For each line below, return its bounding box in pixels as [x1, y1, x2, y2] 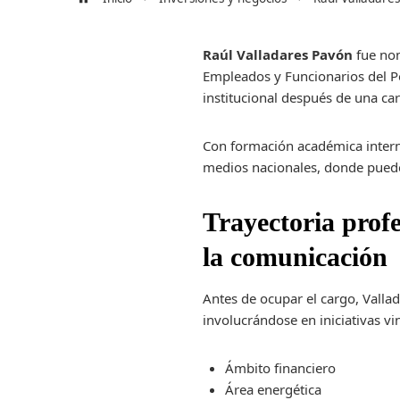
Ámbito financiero [225, 359, 337, 377]
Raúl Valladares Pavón [203, 46, 354, 63]
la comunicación [203, 242, 388, 271]
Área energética [225, 380, 322, 398]
